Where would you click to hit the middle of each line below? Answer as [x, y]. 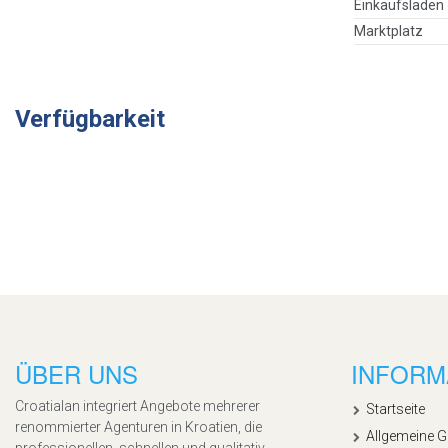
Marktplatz [389, 30]
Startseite [395, 408]
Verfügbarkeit [90, 118]
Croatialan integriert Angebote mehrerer [137, 405]
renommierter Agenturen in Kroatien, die [138, 426]
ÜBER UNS [76, 373]
